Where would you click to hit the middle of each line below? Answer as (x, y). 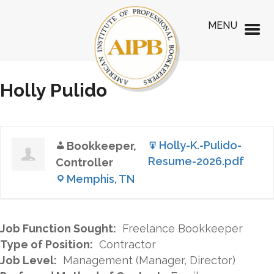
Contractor (128, 244)
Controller (84, 162)
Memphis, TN (101, 179)
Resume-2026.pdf (196, 161)
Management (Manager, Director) (149, 260)
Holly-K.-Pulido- (200, 145)
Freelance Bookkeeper (183, 228)
